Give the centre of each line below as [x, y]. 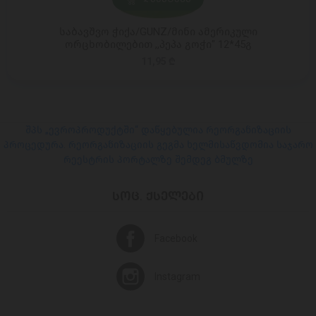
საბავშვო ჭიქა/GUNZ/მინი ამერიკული [158, 32]
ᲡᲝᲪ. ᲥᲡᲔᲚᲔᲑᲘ [158, 196]
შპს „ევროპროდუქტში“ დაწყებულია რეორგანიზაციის [158, 130]
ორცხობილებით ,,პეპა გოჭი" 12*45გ [158, 44]
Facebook [176, 238]
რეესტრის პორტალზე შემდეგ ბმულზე [158, 160]
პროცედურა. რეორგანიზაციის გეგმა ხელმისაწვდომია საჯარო [158, 145]
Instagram [177, 276]
